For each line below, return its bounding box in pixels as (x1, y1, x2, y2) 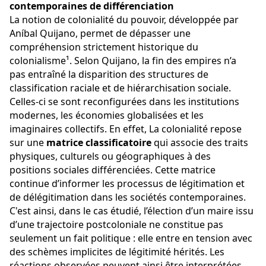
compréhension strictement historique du (9, 40, 201, 54)
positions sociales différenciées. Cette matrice (9, 163, 218, 177)
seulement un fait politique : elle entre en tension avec (9, 232, 255, 245)
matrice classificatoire (46, 136, 151, 150)
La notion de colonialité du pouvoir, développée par (9, 13, 241, 27)
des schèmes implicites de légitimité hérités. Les (9, 245, 227, 259)
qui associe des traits (151, 136, 251, 150)
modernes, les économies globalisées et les (9, 109, 206, 122)
